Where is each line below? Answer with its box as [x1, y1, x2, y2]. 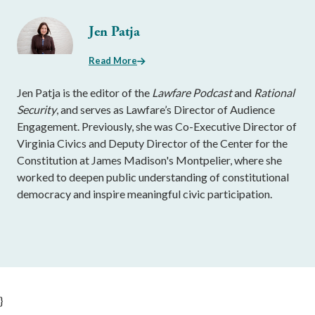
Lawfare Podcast [152, 86, 234, 99]
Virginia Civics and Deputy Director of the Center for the [17, 136, 288, 150]
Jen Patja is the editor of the [17, 86, 152, 99]
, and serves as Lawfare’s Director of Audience [56, 103, 275, 116]
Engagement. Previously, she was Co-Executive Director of [17, 120, 297, 133]
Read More [89, 55, 137, 66]
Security [17, 103, 56, 116]
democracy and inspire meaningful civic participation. [17, 187, 272, 200]
